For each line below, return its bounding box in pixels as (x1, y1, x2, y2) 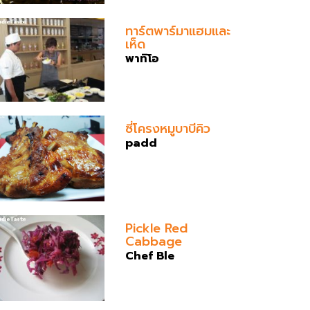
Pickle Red (125, 219, 188, 239)
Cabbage (125, 232, 182, 252)
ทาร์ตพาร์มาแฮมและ (125, 21, 230, 42)
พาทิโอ (125, 51, 159, 68)
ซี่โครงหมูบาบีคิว (125, 119, 210, 139)
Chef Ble (125, 248, 174, 265)
